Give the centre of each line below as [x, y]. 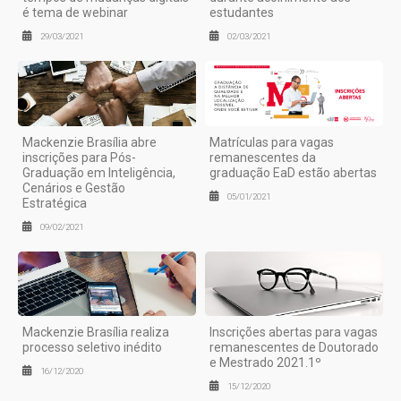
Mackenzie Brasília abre [90, 142]
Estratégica [55, 203]
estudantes [242, 13]
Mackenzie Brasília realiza [96, 332]
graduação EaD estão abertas [293, 172]
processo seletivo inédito [92, 347]
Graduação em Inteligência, [99, 172]
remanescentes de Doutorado [294, 347]
